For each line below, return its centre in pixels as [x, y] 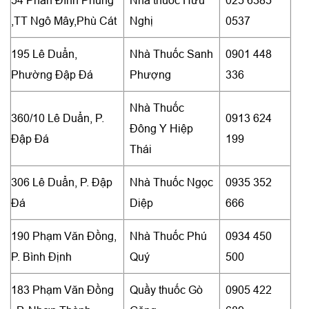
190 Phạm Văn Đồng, [64, 236]
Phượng [150, 74]
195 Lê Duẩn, [44, 53]
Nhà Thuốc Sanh [171, 53]
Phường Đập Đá [52, 74]
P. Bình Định [41, 256]
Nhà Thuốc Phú [168, 236]
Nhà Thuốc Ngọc [171, 182]
